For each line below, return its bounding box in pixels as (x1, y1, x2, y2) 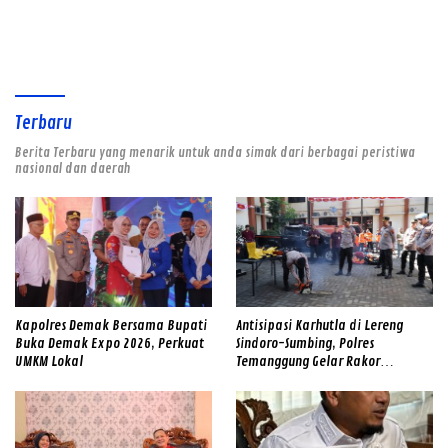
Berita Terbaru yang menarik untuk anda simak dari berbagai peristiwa (15, 144, 415, 161)
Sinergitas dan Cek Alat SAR (236, 371, 387, 389)
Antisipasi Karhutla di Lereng (236, 317, 403, 335)
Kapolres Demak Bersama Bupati (15, 317, 207, 335)
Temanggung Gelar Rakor (236, 353, 380, 371)
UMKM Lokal (15, 353, 83, 371)
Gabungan (236, 389, 294, 407)
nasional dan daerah (15, 160, 131, 177)
